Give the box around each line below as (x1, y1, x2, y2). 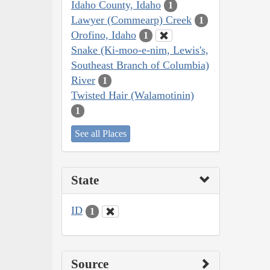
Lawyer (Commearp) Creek (71, 13, 192, 26)
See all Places (75, 128, 127, 139)
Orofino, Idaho (71, 28, 136, 41)
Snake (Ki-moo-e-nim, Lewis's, (71, 43, 209, 56)
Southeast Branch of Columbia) (71, 58, 209, 71)
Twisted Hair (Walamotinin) (71, 89, 194, 101)
